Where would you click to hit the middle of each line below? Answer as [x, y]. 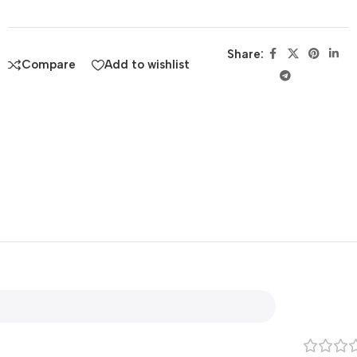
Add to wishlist [147, 65]
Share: [245, 54]
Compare [49, 65]
